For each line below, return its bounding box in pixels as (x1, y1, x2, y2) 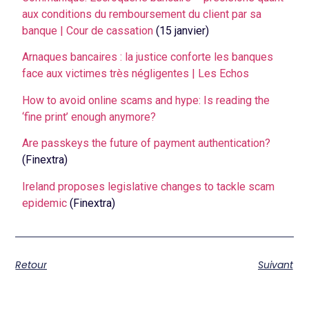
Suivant (257, 258, 293, 272)
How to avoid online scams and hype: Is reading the (22, 93, 270, 107)
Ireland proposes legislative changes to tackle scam (22, 179, 275, 193)
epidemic (22, 196, 68, 210)
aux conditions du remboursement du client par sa (22, 7, 262, 21)
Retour (15, 258, 48, 272)
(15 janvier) (153, 23, 210, 37)
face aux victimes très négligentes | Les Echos (22, 67, 250, 81)
